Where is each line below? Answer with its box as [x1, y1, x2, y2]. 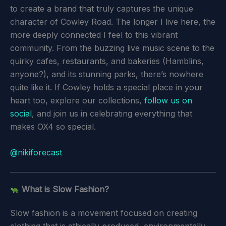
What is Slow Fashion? [19, 184, 109, 194]
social [10, 108, 32, 119]
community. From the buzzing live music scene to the [10, 42, 214, 53]
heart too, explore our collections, [10, 95, 144, 105]
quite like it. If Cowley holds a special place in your [10, 82, 203, 92]
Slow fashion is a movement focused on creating [10, 207, 197, 218]
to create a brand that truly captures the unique [10, 3, 193, 14]
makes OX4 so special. [10, 121, 96, 132]
